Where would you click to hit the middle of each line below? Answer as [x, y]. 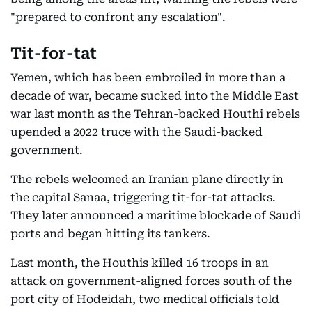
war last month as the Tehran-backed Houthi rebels [155, 114]
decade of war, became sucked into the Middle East [155, 96]
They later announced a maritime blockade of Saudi [156, 216]
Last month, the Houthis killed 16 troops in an [140, 263]
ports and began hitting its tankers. [110, 234]
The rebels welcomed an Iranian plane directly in [147, 179]
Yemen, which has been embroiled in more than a [148, 78]
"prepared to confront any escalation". [118, 17]
